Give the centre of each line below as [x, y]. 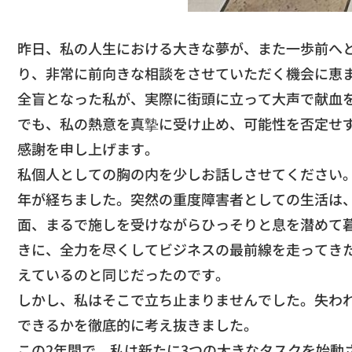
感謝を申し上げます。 [88, 148]
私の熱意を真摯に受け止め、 [152, 123]
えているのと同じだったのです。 [123, 274]
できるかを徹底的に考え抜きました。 [137, 324]
